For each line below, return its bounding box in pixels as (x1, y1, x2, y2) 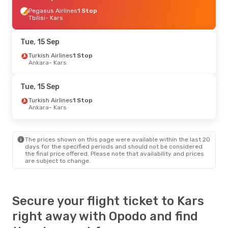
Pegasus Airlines (28, 7, 77, 14)
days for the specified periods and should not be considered (25, 142, 203, 150)
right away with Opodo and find (12, 209, 198, 223)
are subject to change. (25, 157, 91, 164)
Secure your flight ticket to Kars (12, 193, 204, 208)
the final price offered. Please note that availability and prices (25, 150, 204, 157)
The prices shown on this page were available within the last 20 (25, 135, 210, 143)
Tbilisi (28, 14, 45, 21)
